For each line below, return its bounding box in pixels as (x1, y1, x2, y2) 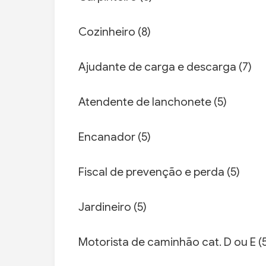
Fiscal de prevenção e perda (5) (78, 165, 240, 179)
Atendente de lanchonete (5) (78, 95, 227, 109)
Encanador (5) (78, 130, 151, 144)
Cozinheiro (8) (78, 25, 151, 39)
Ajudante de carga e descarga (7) (78, 60, 252, 74)
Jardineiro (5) (78, 200, 147, 214)
